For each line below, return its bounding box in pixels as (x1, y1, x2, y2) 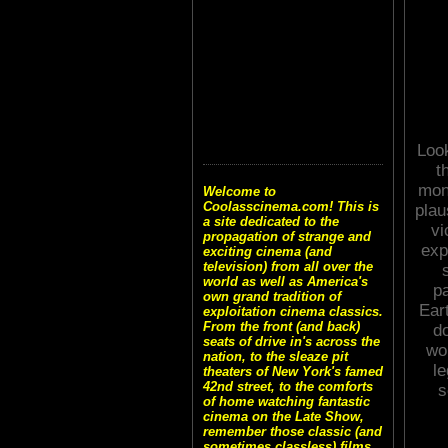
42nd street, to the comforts (203, 379, 373, 395)
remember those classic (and (203, 424, 382, 440)
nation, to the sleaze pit (203, 349, 348, 365)
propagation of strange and (203, 229, 371, 245)
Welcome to (203, 184, 276, 200)
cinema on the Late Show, (203, 409, 364, 425)
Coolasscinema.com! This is (203, 199, 379, 215)
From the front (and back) (203, 319, 360, 335)
